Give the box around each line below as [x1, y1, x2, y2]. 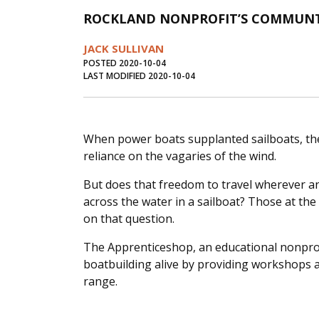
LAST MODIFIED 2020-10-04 [83, 70, 195, 83]
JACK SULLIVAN [83, 41, 164, 56]
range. [83, 273, 117, 290]
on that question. [83, 211, 174, 227]
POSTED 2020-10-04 [83, 57, 166, 70]
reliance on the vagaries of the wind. [83, 148, 276, 164]
